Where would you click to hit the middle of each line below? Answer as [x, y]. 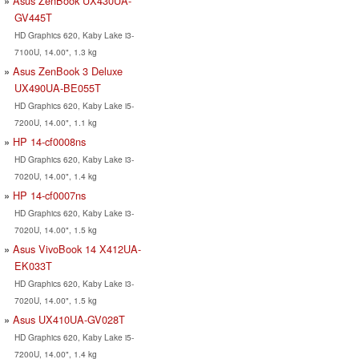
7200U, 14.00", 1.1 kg [55, 122]
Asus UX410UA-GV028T [69, 319]
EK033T [33, 265]
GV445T [33, 17]
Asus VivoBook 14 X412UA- [77, 248]
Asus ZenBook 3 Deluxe [68, 71]
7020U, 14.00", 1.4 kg [55, 175]
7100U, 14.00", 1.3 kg [55, 51]
